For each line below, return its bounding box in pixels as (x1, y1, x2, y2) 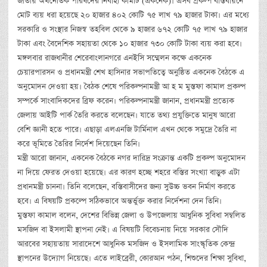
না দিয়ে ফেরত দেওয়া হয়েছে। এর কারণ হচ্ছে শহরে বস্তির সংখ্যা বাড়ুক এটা (17, 166, 240, 178)
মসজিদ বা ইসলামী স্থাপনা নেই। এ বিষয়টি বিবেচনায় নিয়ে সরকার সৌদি (17, 223, 228, 235)
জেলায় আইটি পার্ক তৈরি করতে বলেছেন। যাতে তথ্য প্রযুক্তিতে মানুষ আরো (17, 109, 235, 121)
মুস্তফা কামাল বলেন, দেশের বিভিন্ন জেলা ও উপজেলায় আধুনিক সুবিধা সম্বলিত (17, 209, 246, 221)
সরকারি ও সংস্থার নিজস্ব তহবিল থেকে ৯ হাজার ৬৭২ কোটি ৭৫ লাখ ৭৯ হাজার (17, 23, 247, 35)
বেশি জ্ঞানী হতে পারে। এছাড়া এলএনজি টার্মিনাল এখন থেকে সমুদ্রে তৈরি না (17, 123, 237, 135)
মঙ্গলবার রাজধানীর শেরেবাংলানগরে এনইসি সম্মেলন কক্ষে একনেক (17, 52, 212, 64)
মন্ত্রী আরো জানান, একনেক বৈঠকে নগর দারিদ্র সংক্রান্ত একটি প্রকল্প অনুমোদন (17, 152, 246, 164)
